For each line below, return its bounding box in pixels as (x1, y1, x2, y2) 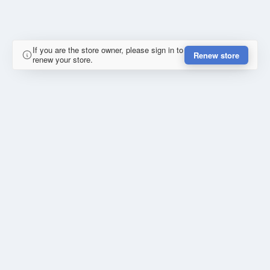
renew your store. (33, 54, 93, 66)
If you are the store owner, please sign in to (33, 44, 183, 56)
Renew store (193, 49, 239, 61)
